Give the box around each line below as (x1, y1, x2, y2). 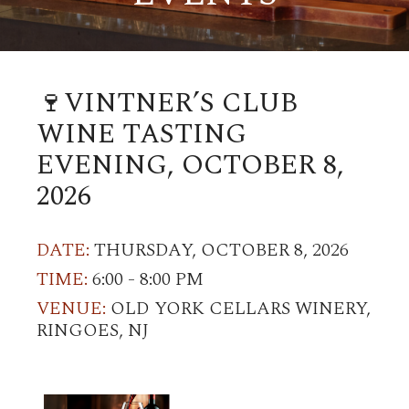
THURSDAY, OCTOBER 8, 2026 (89, 236, 349, 264)
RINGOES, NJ (37, 317, 149, 344)
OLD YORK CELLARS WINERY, (106, 295, 371, 322)
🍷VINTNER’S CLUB (37, 82, 298, 124)
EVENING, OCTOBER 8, (37, 144, 344, 186)
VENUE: (37, 295, 106, 322)
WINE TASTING (37, 113, 246, 155)
